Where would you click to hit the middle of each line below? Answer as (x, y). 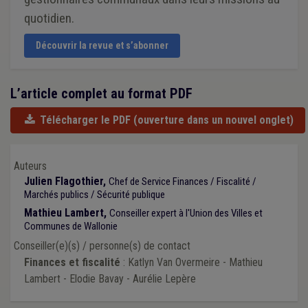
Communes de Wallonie (71, 226)
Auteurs (30, 166)
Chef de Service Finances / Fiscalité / (183, 181)
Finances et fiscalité (72, 262)
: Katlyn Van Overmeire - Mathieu (191, 262)
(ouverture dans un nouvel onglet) (214, 120)
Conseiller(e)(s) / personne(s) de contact (102, 245)
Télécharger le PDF (86, 120)
